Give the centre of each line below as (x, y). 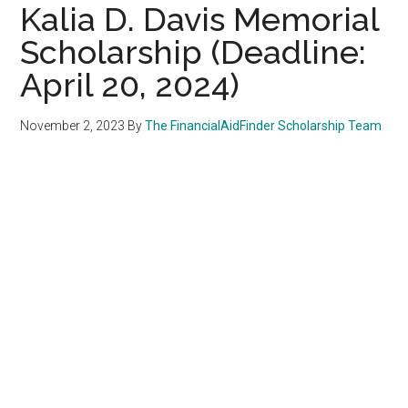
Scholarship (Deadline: (194, 51)
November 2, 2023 (73, 125)
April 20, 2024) (130, 84)
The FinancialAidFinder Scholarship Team (264, 125)
